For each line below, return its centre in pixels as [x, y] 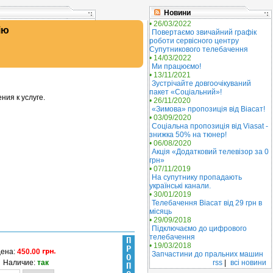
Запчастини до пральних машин [207, 254]
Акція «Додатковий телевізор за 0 [210, 152]
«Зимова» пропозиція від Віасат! [208, 109]
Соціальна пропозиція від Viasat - [210, 126]
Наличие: [20, 263]
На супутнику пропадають [197, 177]
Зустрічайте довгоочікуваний [201, 83]
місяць [161, 211]
